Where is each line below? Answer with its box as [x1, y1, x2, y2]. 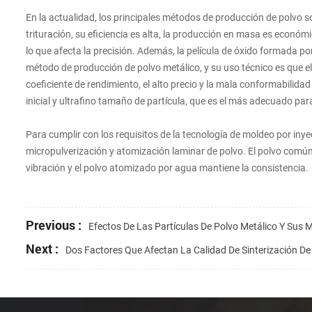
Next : [26, 240, 58, 258]
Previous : [26, 217, 81, 234]
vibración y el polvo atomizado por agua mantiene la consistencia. [26, 162, 309, 174]
